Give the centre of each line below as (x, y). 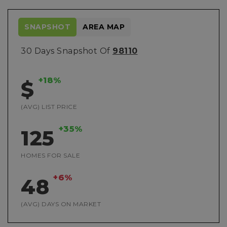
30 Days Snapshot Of (67, 51)
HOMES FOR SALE (50, 155)
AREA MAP (104, 27)
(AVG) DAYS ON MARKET (61, 204)
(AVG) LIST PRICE (49, 107)
